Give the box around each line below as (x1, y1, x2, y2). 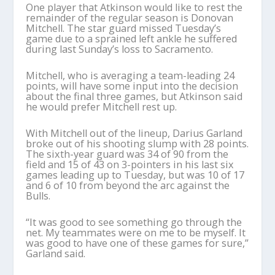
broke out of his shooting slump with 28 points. (26, 136, 249, 150)
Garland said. (26, 246, 86, 260)
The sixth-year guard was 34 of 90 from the (26, 147, 229, 161)
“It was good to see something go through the (26, 215, 242, 229)
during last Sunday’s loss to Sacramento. (26, 42, 214, 56)
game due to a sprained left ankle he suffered (26, 31, 238, 45)
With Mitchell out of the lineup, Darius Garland (26, 126, 243, 140)
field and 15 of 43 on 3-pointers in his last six (26, 157, 234, 171)
